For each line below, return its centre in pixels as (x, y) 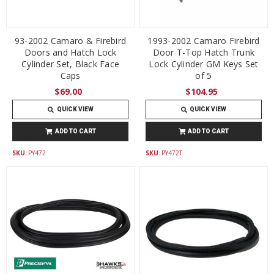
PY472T (172, 153)
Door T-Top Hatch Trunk (204, 52)
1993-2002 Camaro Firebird (204, 41)
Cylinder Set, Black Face (70, 64)
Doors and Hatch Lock (70, 52)
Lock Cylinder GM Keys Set (204, 64)
